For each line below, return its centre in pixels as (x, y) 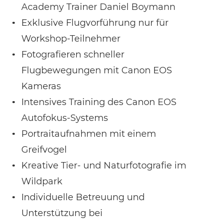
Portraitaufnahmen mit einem (89, 134)
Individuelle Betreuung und (83, 197)
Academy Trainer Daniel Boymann (98, 7)
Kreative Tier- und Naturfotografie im (104, 166)
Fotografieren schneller (73, 55)
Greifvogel (44, 150)
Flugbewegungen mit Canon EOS (97, 71)
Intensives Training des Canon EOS (99, 102)
